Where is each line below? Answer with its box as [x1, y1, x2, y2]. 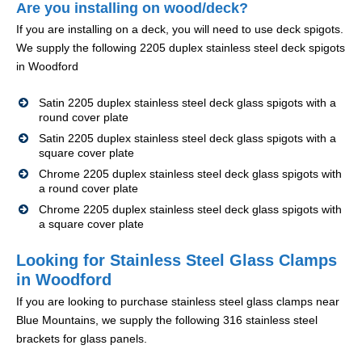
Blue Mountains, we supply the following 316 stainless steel [16, 314, 318, 327]
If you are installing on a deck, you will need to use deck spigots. [16, 23, 343, 36]
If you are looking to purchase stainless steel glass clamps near [16, 295, 339, 309]
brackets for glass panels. [16, 332, 147, 346]
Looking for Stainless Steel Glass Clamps [16, 251, 337, 270]
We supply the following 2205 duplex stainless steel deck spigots [16, 41, 345, 55]
